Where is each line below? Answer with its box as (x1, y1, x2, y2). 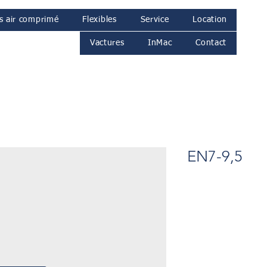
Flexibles (82, 15, 117, 24)
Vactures (89, 39, 125, 47)
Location (193, 15, 228, 24)
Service (140, 15, 169, 24)
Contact (195, 39, 227, 47)
